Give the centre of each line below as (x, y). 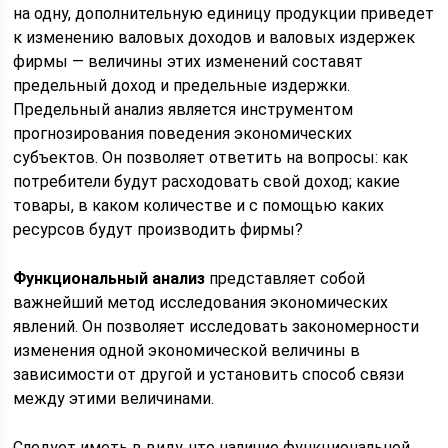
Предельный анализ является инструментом (183, 109)
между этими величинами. (114, 398)
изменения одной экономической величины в (187, 350)
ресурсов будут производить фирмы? (158, 229)
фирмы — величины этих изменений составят (188, 61)
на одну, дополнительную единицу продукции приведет (224, 13)
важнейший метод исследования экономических (201, 302)
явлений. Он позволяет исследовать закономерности (216, 326)
